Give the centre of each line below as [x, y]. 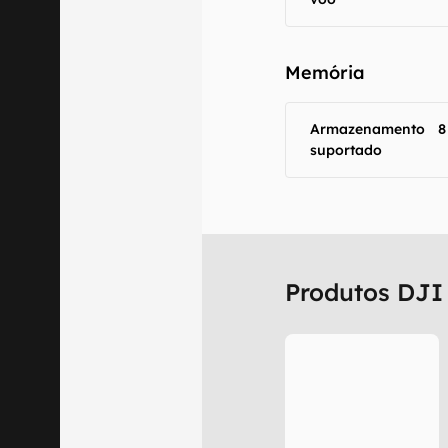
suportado [346, 150]
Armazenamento [368, 129]
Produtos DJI [364, 292]
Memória [325, 72]
